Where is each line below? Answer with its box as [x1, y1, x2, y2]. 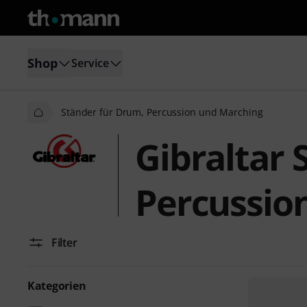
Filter [51, 235, 77, 250]
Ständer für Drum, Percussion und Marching [61, 106, 263, 119]
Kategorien [27, 278, 86, 293]
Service [71, 55, 109, 71]
